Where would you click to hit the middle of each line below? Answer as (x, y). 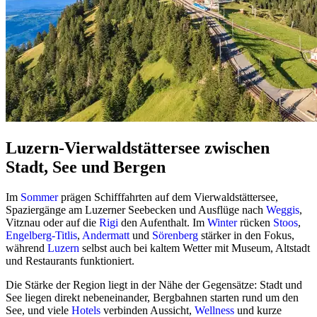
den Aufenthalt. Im (163, 222)
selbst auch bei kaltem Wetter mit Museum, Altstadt (195, 248)
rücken (255, 222)
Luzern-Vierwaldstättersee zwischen (138, 148)
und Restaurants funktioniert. (70, 260)
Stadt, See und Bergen (86, 167)
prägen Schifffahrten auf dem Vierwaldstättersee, (168, 197)
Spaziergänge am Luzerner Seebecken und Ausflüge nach (136, 209)
